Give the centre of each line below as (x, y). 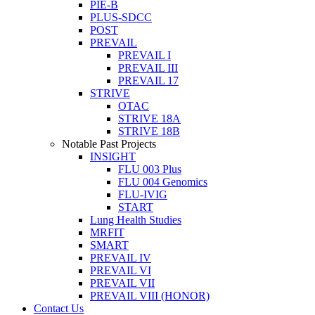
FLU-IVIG (143, 195)
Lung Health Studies (136, 220)
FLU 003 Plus (150, 169)
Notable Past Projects (109, 144)
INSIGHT (113, 157)
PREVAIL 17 (148, 81)
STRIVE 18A (149, 119)
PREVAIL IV (121, 258)
